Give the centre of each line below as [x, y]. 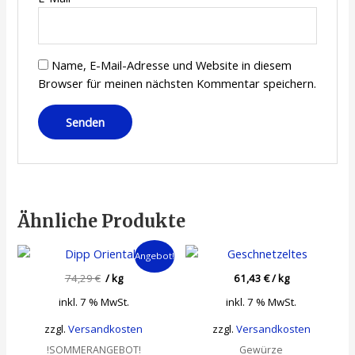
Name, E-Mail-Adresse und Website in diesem [171, 65]
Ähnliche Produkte [102, 221]
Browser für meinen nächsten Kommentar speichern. [177, 83]
